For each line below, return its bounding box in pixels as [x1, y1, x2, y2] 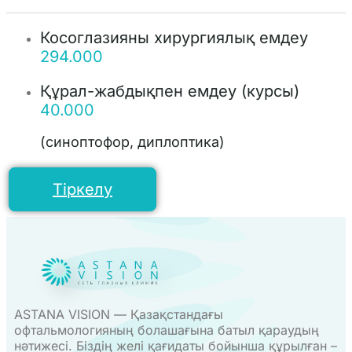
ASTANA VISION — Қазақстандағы [14, 306, 223, 322]
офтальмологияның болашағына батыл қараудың [14, 321, 319, 338]
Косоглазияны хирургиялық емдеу [40, 27, 308, 47]
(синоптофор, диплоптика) [40, 133, 225, 150]
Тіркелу [53, 179, 112, 199]
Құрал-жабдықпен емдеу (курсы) [40, 81, 299, 101]
